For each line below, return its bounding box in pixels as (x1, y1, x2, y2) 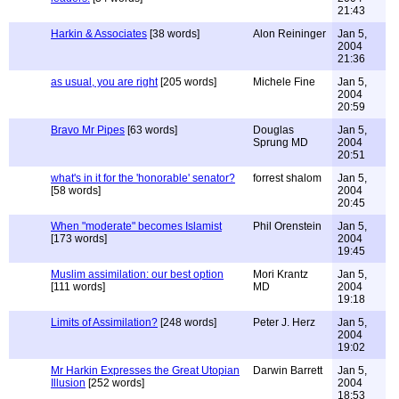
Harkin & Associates (51, 28, 147, 40)
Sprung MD (253, 136, 308, 149)
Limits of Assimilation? (51, 316, 158, 329)
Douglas (253, 124, 294, 136)
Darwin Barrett (253, 364, 322, 377)
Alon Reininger (253, 28, 326, 40)
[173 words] (51, 232, 107, 245)
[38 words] (147, 28, 199, 40)
